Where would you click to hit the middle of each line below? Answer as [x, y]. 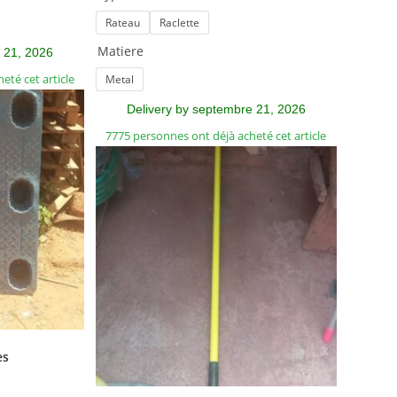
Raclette [179, 22]
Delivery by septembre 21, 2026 [216, 109]
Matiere [120, 51]
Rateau [122, 22]
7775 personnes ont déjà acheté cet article [216, 135]
